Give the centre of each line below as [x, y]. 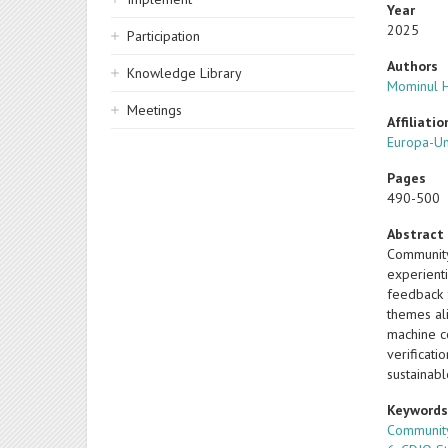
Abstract [416, 234]
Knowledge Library [184, 73]
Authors [413, 66]
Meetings [154, 110]
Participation [163, 36]
